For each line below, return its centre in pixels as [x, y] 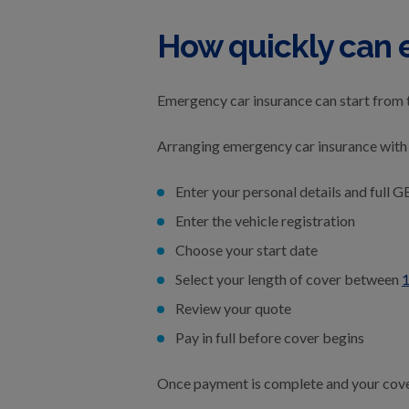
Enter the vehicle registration [265, 220]
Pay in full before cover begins [270, 337]
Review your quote [233, 308]
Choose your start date [246, 250]
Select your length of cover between [288, 279]
